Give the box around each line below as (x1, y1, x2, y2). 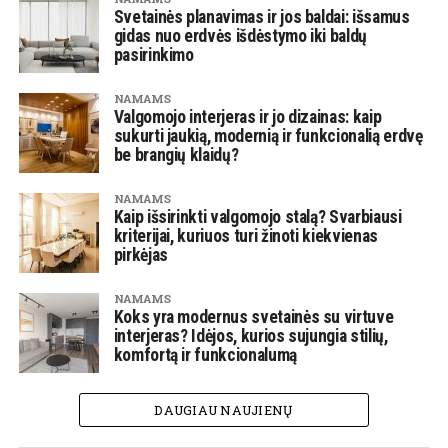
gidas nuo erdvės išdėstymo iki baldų (113, 26, 367, 47)
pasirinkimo (113, 45, 194, 66)
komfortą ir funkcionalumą (113, 345, 297, 366)
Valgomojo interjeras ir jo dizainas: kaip (113, 107, 382, 128)
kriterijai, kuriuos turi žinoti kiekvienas (113, 226, 378, 247)
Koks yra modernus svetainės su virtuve (113, 307, 394, 328)
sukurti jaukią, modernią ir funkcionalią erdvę (113, 126, 423, 147)
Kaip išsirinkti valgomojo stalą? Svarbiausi (113, 207, 402, 228)
